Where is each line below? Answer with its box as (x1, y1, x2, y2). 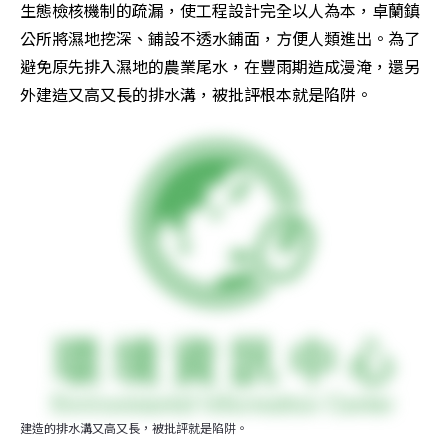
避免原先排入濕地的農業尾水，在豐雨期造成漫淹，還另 (20, 53, 420, 78)
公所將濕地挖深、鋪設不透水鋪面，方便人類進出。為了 (20, 25, 420, 50)
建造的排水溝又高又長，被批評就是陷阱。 (20, 418, 248, 436)
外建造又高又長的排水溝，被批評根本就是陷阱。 (20, 81, 372, 106)
